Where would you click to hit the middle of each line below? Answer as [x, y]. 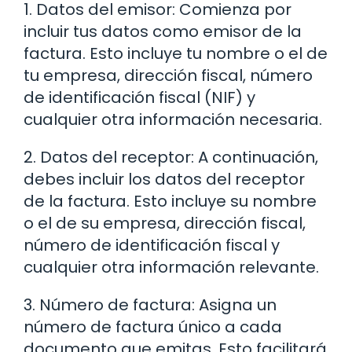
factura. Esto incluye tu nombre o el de [176, 53]
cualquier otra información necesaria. [173, 119]
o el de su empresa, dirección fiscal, [165, 223]
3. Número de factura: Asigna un [150, 304]
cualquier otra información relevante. [171, 267]
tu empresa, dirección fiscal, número [168, 75]
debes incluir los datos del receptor [164, 179]
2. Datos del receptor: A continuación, [171, 157]
